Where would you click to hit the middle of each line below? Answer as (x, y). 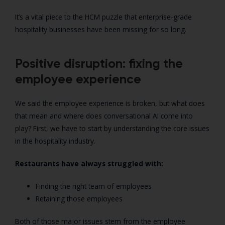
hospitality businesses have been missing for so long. (101, 29)
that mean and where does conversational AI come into (104, 116)
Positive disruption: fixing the (99, 63)
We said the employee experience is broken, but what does (110, 103)
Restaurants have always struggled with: (89, 163)
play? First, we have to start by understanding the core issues (112, 128)
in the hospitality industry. (55, 141)
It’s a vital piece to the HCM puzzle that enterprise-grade (103, 17)
